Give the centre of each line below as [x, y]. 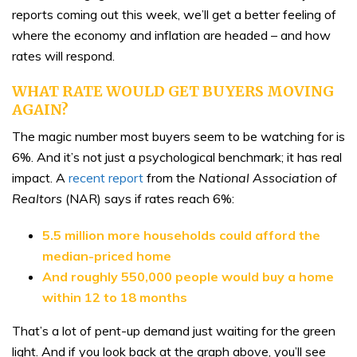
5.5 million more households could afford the [181, 235]
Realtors [37, 198]
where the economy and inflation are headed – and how [171, 35]
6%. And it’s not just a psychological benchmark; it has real [177, 157]
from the [171, 177]
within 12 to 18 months [114, 297]
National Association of [267, 177]
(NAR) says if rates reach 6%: [148, 198]
